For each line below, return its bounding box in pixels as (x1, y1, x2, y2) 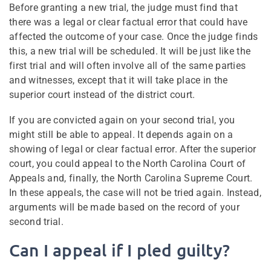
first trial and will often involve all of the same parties (9, 59, 246, 71)
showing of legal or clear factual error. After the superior (9, 143, 256, 155)
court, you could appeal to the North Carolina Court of (9, 157, 246, 169)
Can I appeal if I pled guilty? (9, 240, 230, 260)
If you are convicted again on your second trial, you (9, 114, 235, 126)
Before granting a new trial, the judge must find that (9, 1, 238, 13)
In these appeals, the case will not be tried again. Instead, (9, 186, 261, 198)
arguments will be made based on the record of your (9, 201, 240, 213)
